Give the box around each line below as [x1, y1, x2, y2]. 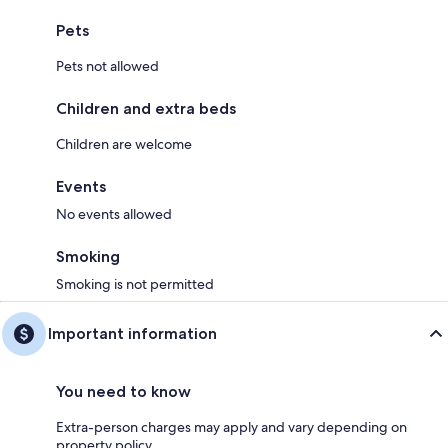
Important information [48, 324, 217, 343]
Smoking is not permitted [56, 275, 214, 293]
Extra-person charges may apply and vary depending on [56, 418, 407, 436]
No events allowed [56, 205, 172, 223]
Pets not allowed [56, 57, 159, 75]
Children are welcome [56, 135, 192, 153]
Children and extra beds [56, 99, 236, 118]
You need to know [56, 382, 191, 401]
